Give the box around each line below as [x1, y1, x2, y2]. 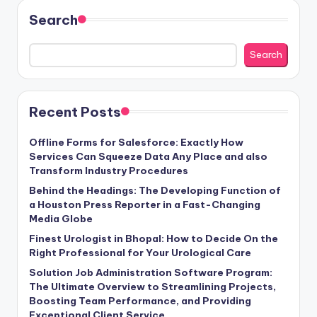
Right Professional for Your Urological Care [29, 246, 251, 259]
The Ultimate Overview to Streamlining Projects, [29, 279, 276, 293]
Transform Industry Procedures [29, 163, 188, 177]
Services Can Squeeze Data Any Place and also [29, 149, 267, 163]
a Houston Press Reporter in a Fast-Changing [29, 197, 260, 211]
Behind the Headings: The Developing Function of [29, 183, 281, 197]
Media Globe [29, 212, 93, 225]
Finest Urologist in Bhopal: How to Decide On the [29, 231, 278, 245]
